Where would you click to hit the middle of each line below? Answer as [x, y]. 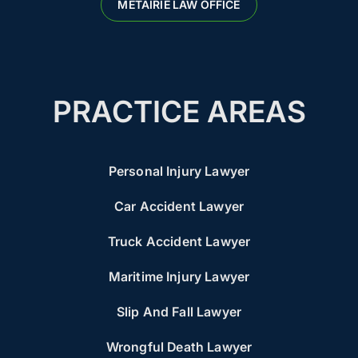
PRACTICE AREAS [179, 112]
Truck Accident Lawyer [179, 242]
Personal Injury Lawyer [179, 171]
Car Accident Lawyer [179, 207]
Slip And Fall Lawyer [179, 312]
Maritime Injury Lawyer [179, 277]
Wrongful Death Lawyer [179, 347]
